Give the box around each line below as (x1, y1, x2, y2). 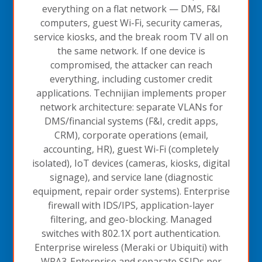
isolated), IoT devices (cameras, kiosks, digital (32, 156, 230, 170)
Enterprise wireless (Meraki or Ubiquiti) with (34, 240, 228, 254)
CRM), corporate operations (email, (54, 128, 208, 142)
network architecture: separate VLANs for (39, 100, 223, 113)
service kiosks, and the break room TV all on (34, 30, 228, 43)
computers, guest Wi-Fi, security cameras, (40, 16, 222, 29)
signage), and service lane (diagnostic (49, 170, 213, 184)
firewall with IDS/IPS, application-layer (48, 198, 214, 212)
